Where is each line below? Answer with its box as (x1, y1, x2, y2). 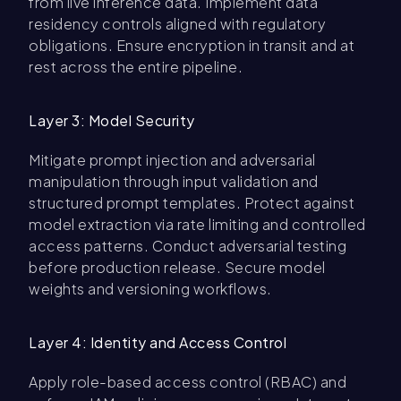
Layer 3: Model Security (29, 111, 195, 131)
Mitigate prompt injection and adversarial (29, 150, 316, 170)
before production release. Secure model (29, 258, 326, 277)
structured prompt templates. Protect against (29, 193, 354, 213)
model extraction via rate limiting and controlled (29, 215, 366, 235)
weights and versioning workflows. (29, 279, 272, 299)
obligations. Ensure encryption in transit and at (29, 36, 354, 55)
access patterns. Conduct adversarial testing (29, 236, 346, 256)
